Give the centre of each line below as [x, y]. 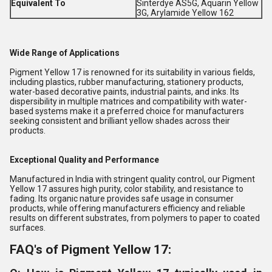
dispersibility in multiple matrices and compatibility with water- [128, 101]
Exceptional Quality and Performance [84, 160]
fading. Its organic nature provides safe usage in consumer [122, 199]
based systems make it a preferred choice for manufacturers [127, 111]
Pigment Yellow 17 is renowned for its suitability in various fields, [132, 72]
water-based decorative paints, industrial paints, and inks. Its [124, 92]
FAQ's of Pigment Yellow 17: [90, 250]
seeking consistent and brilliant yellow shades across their [120, 121]
